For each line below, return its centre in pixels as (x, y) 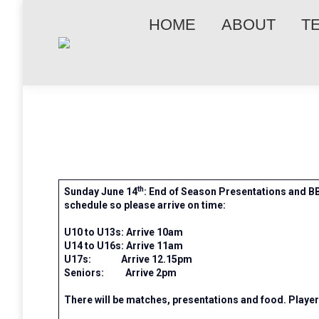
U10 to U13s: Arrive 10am (124, 232)
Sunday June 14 (101, 192)
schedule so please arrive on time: (145, 205)
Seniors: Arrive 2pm (120, 273)
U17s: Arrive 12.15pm (128, 259)
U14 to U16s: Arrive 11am (124, 246)
